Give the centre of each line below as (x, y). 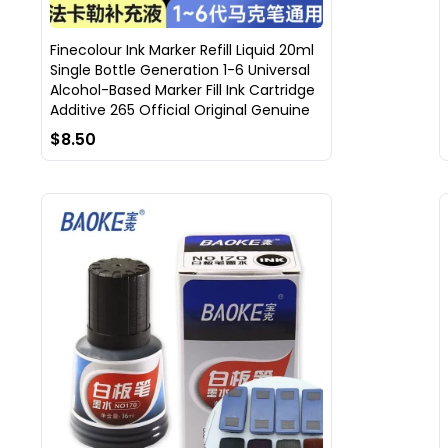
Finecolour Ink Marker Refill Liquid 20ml (181, 49)
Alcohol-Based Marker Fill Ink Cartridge (182, 89)
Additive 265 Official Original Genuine (179, 109)
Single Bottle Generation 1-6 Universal (179, 69)
